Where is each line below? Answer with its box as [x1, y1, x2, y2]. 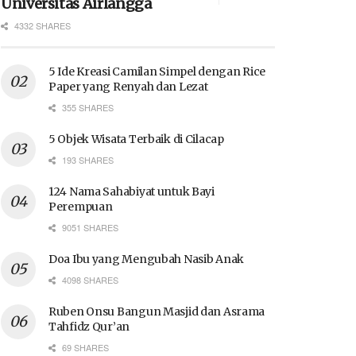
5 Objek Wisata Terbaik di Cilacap [48, 131, 224, 146]
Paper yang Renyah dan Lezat [48, 79, 208, 94]
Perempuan [48, 199, 113, 214]
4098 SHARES [60, 273, 118, 286]
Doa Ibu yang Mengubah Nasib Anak [48, 251, 245, 266]
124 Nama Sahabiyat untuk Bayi [48, 184, 215, 199]
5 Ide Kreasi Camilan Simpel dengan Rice [48, 64, 266, 79]
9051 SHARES [60, 220, 118, 234]
